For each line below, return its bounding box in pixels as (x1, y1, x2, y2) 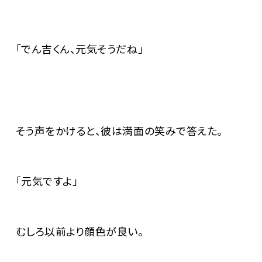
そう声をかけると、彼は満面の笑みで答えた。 (5, 123, 223, 139)
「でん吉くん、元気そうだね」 (5, 41, 144, 57)
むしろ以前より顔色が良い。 (5, 223, 144, 239)
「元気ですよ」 (5, 173, 78, 189)
